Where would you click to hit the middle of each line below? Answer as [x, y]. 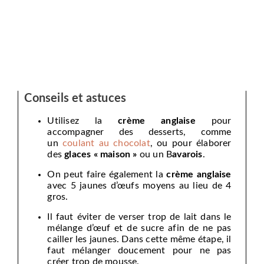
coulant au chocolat [106, 143]
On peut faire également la [107, 175]
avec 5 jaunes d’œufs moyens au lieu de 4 [139, 186]
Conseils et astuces [75, 99]
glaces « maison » [101, 155]
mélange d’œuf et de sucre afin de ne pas [139, 228]
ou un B [155, 155]
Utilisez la [83, 121]
